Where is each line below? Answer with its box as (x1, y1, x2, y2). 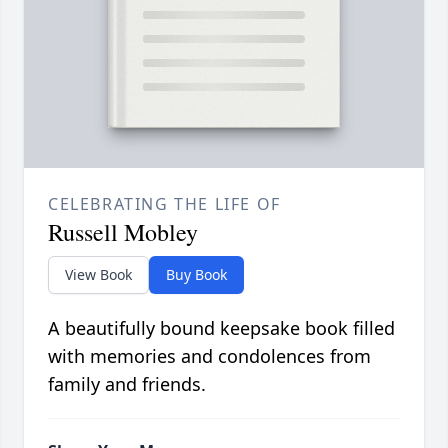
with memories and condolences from (48, 344, 371, 369)
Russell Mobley (48, 216, 198, 249)
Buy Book (166, 265, 227, 285)
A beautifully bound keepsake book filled (48, 316, 395, 341)
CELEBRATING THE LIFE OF (48, 193, 281, 216)
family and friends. (48, 372, 206, 397)
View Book (65, 265, 132, 285)
